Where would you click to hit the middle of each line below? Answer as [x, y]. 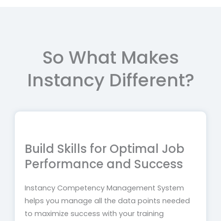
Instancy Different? [110, 80]
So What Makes [110, 57]
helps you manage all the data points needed [107, 201]
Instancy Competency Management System [104, 188]
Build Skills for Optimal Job [105, 148]
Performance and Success [104, 164]
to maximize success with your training [94, 213]
